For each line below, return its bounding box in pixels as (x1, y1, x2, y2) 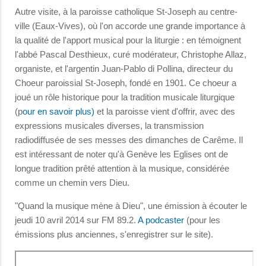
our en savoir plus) (23, 106, 94, 117)
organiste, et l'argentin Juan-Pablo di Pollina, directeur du (15, 64, 233, 74)
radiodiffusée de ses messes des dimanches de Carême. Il (15, 135, 243, 145)
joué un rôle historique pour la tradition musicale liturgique (15, 92, 235, 103)
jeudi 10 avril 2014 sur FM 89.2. (15, 215, 138, 226)
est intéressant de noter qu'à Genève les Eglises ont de (15, 149, 228, 160)
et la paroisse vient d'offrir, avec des (94, 106, 235, 117)
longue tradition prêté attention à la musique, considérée (15, 163, 229, 174)
